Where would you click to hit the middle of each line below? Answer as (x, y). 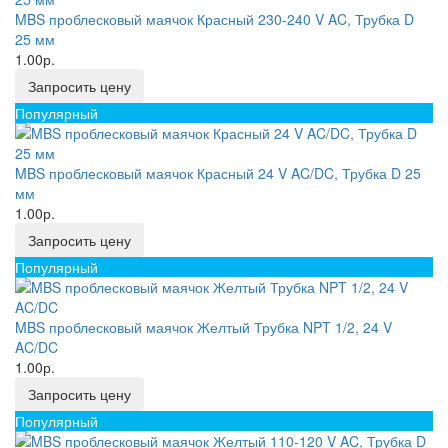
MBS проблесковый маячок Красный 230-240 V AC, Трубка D (214, 19)
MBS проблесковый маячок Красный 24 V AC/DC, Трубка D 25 (218, 173)
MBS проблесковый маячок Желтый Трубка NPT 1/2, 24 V (203, 327)
